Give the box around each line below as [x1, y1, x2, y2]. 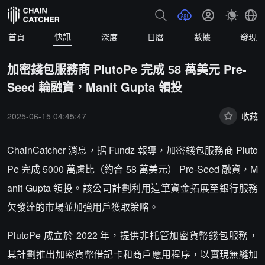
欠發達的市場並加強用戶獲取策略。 [7, 200, 159, 214]
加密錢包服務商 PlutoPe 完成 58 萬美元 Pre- [7, 60, 247, 77]
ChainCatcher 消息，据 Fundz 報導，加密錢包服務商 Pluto [7, 143, 258, 157]
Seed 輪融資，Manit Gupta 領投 [7, 78, 182, 95]
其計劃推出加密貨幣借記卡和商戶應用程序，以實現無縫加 [7, 247, 258, 261]
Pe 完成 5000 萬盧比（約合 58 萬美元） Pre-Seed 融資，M [7, 162, 258, 176]
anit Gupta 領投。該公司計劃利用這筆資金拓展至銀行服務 [7, 181, 258, 195]
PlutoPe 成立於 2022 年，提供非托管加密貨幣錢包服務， [7, 228, 258, 242]
